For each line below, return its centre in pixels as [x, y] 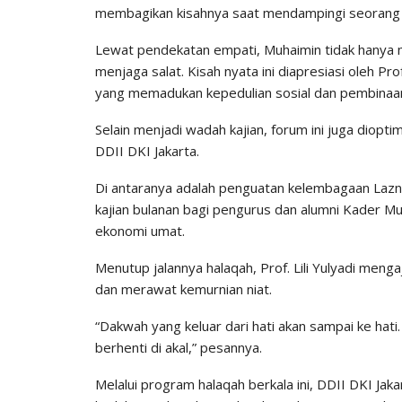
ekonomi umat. [140, 230]
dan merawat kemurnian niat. [184, 288]
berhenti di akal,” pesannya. [179, 347]
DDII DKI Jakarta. [147, 150]
